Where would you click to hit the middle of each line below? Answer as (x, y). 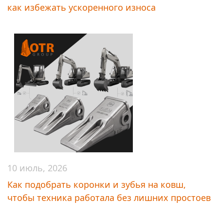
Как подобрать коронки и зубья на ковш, (97, 184)
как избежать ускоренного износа (82, 7)
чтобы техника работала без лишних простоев (109, 197)
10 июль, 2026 (37, 168)
